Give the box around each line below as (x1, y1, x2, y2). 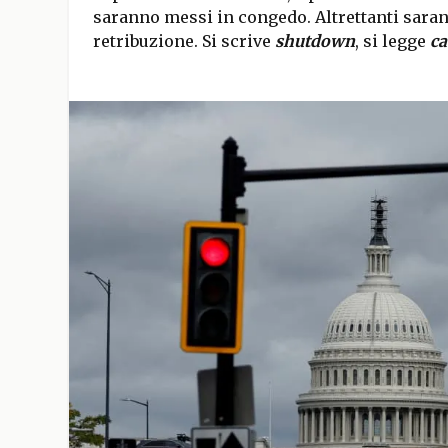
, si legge (354, 30, 430, 51)
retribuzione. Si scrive (92, 30, 275, 51)
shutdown (274, 30, 355, 51)
